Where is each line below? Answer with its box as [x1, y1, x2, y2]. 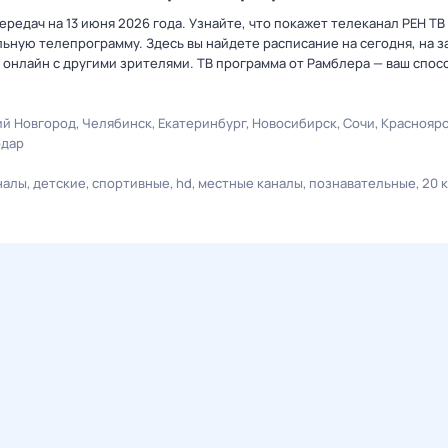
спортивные [92, 174, 170, 192]
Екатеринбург [158, 114, 246, 132]
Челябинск [82, 114, 152, 132]
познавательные [309, 174, 416, 192]
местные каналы [198, 174, 303, 192]
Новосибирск [252, 114, 337, 132]
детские [33, 174, 86, 192]
